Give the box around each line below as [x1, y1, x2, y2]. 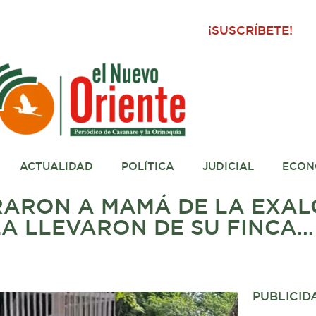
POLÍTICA [121, 162, 174, 171]
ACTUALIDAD [19, 162, 93, 171]
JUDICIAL [202, 162, 254, 171]
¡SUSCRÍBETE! [208, 26, 293, 37]
